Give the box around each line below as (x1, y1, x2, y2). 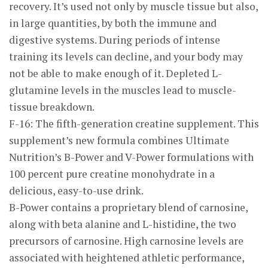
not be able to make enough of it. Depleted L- (9, 66, 222, 80)
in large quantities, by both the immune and (9, 16, 217, 30)
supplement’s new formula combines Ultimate (9, 133, 229, 147)
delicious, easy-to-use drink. (9, 184, 144, 197)
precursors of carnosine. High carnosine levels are (9, 234, 243, 248)
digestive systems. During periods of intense (9, 33, 220, 47)
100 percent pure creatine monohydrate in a (9, 167, 215, 181)
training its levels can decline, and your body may (9, 50, 243, 63)
